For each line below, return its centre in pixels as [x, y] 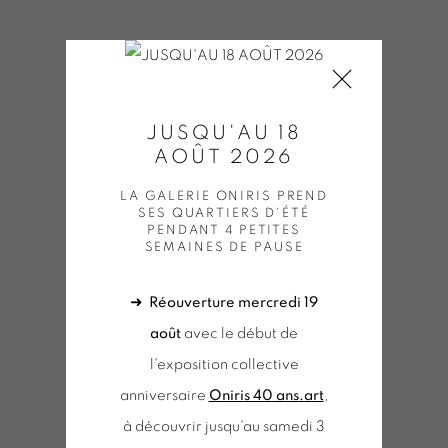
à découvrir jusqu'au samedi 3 [224, 426]
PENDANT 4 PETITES [224, 230]
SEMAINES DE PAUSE [224, 247]
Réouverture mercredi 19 [233, 302]
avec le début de [239, 333]
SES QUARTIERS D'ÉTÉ [224, 213]
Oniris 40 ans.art [266, 395]
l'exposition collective [224, 364]
